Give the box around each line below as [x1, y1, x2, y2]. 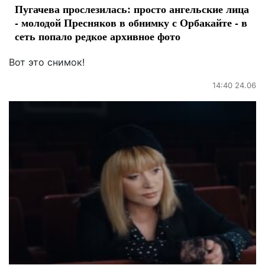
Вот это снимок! [9, 56, 85, 69]
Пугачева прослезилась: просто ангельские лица [15, 1, 249, 17]
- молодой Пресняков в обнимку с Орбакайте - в [15, 15, 247, 31]
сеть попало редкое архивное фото [15, 28, 180, 44]
